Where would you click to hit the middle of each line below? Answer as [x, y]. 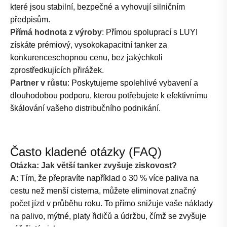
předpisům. [30, 20]
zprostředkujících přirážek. [57, 70]
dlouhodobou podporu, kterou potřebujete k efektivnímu [109, 96]
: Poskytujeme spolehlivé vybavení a [133, 83]
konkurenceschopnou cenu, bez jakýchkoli [86, 58]
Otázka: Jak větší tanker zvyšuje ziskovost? [93, 166]
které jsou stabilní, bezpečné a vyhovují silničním [98, 7]
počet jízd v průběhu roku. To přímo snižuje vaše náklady [111, 204]
